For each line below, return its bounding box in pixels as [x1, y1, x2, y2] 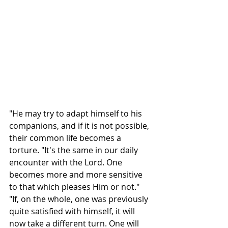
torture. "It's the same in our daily [9, 145, 140, 156]
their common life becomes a [9, 132, 123, 144]
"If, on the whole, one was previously [9, 193, 150, 205]
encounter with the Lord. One [9, 157, 124, 168]
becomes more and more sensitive [9, 169, 145, 180]
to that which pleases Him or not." [9, 181, 139, 192]
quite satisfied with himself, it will [9, 206, 137, 217]
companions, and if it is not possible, [9, 120, 151, 131]
